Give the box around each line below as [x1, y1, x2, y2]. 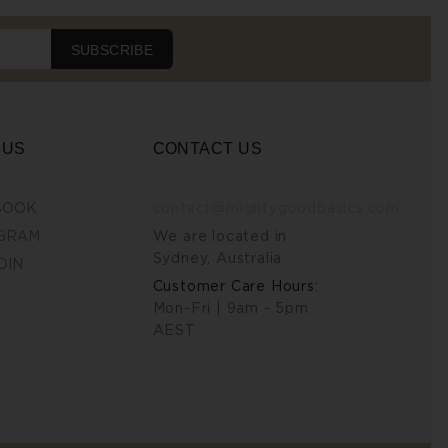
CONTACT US [152, 140, 263, 158]
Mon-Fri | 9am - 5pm [152, 300, 309, 316]
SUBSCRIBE [70, 42, 154, 59]
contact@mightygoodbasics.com [152, 200, 400, 216]
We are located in [152, 228, 288, 244]
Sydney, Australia [152, 250, 283, 266]
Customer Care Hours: [152, 278, 319, 294]
